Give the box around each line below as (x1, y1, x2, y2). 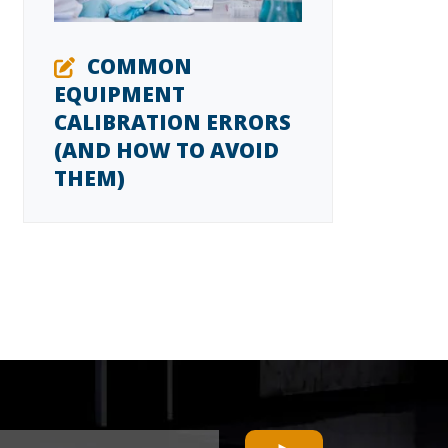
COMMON (86, 51, 192, 80)
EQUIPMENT (53, 79, 185, 108)
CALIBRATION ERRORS (53, 107, 291, 136)
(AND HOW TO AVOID (53, 135, 279, 164)
